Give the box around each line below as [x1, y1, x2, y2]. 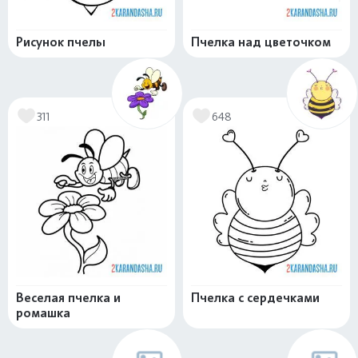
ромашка [16, 305, 70, 321]
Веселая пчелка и [16, 290, 121, 306]
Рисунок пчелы [16, 34, 105, 50]
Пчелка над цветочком [191, 34, 331, 50]
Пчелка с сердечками [191, 290, 320, 306]
